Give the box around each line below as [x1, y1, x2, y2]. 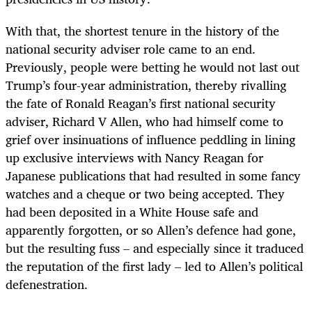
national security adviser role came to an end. [6, 38, 256, 59]
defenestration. [6, 273, 88, 295]
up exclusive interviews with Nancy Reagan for [6, 146, 263, 168]
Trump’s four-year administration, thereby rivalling [6, 74, 286, 95]
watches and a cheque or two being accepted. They [6, 182, 285, 204]
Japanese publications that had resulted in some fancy [6, 164, 301, 186]
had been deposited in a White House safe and [6, 201, 258, 222]
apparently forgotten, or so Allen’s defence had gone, [6, 219, 296, 240]
